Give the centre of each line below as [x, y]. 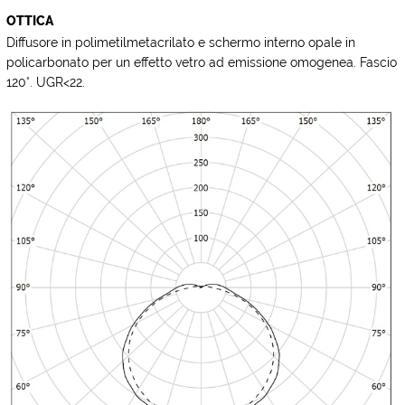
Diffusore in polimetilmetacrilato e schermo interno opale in [181, 43]
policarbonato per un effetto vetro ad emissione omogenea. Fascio [202, 63]
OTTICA [30, 21]
